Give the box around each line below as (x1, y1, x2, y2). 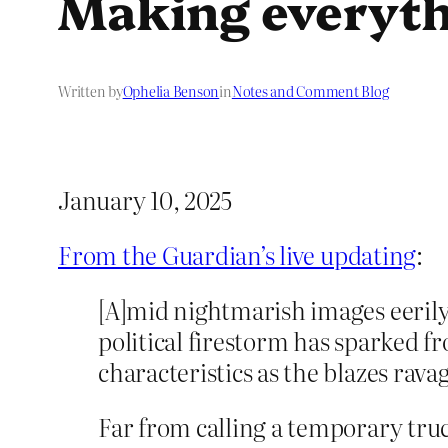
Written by (58, 81, 123, 102)
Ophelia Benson (122, 81, 220, 102)
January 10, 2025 (58, 182, 233, 218)
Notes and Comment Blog (231, 81, 389, 102)
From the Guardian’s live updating (58, 237, 417, 273)
